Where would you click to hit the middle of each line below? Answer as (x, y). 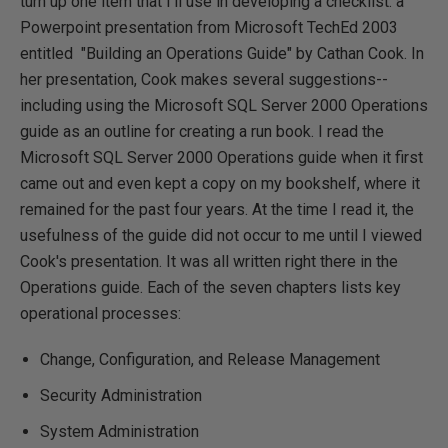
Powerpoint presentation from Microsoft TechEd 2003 (209, 27)
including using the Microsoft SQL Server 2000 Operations (224, 105)
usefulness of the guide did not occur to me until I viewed (221, 235)
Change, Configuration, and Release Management (210, 359)
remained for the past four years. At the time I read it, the (217, 209)
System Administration (119, 431)
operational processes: (100, 313)
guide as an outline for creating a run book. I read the (202, 131)
